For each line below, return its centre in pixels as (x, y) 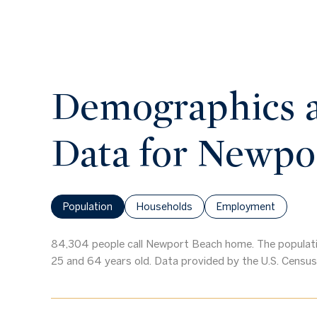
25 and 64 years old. (101, 260)
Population (88, 206)
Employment (246, 206)
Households (165, 206)
